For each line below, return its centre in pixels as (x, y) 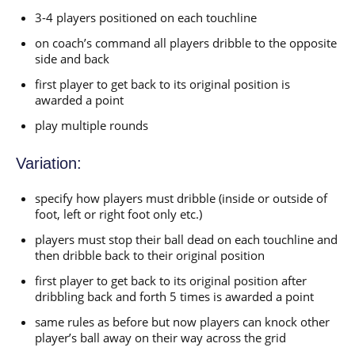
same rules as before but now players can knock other (182, 321)
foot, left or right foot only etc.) (118, 214)
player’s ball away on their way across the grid (160, 337)
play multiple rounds (92, 125)
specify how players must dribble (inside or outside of (181, 198)
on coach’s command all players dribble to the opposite (186, 42)
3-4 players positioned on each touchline (146, 17)
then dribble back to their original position (150, 255)
